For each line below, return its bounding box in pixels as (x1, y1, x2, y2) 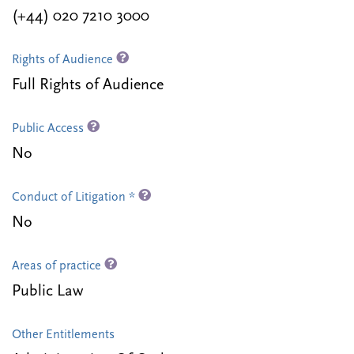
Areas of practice (12, 260, 104, 273)
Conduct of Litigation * (12, 191, 138, 205)
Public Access (12, 122, 87, 136)
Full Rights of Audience (12, 77, 164, 94)
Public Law (12, 284, 83, 300)
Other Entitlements (12, 329, 115, 342)
